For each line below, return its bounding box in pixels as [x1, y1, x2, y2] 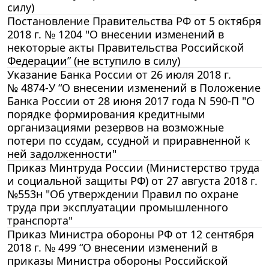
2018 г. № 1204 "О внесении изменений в [7, 26, 224, 41]
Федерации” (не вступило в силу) [7, 53, 180, 68]
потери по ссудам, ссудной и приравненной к [7, 133, 250, 148]
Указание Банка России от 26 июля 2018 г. [7, 67, 231, 82]
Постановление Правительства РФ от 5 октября [7, 13, 261, 28]
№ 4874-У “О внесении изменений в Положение [7, 80, 261, 95]
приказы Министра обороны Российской [7, 253, 228, 268]
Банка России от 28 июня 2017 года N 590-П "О [7, 93, 255, 108]
